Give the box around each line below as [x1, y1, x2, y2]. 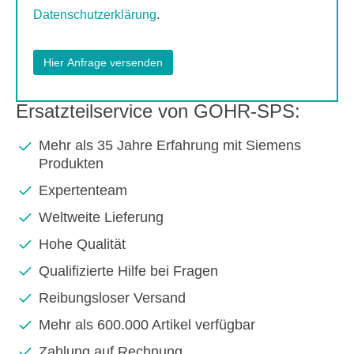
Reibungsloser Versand [39, 289, 186, 306]
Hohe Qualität [39, 235, 126, 252]
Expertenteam [39, 182, 127, 198]
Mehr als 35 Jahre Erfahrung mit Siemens [39, 137, 301, 153]
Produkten [39, 156, 104, 171]
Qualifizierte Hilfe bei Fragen [39, 262, 218, 279]
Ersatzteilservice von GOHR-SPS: [16, 100, 300, 122]
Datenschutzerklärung [33, 8, 156, 21]
